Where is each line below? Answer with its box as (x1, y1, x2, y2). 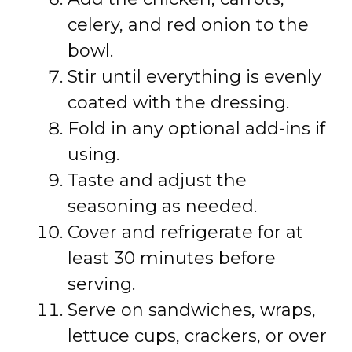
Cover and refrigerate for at (68, 222, 303, 243)
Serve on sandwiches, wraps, (68, 299, 316, 321)
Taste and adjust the (68, 170, 247, 191)
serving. (68, 273, 135, 295)
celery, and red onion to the (68, 14, 309, 35)
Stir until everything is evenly (68, 66, 321, 87)
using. (68, 144, 119, 165)
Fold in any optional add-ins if (68, 118, 325, 139)
